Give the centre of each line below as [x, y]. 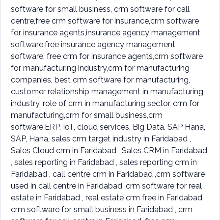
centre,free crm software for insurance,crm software [105, 21]
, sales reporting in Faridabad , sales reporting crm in [104, 162]
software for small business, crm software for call [100, 9]
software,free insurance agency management [93, 44]
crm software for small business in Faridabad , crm [102, 209]
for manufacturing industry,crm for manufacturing [100, 68]
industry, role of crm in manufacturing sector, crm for [105, 103]
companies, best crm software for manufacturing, [100, 80]
